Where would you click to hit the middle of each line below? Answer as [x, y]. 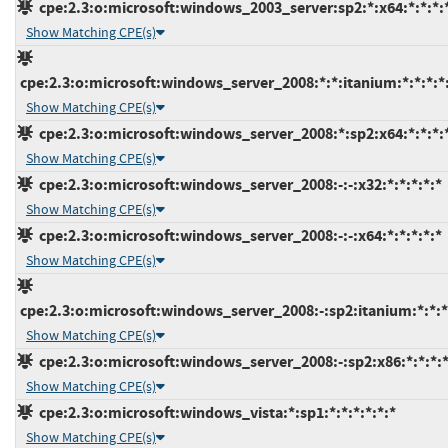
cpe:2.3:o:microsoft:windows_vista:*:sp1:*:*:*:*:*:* [214, 412]
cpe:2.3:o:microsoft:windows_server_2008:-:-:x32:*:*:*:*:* [237, 184]
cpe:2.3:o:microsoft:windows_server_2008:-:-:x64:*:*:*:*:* [237, 235]
